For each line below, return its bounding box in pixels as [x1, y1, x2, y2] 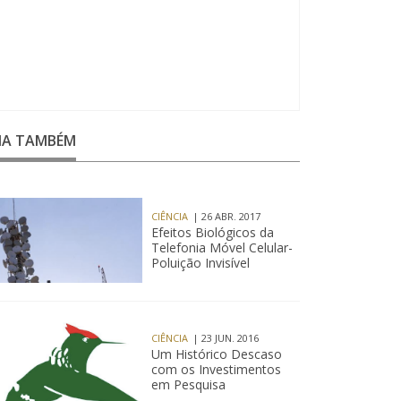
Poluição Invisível [150, 254, 250, 271]
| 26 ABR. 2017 [192, 209, 260, 223]
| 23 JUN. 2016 [192, 331, 259, 345]
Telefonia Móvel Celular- [150, 239, 293, 256]
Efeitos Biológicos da [150, 224, 274, 241]
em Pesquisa [150, 376, 226, 393]
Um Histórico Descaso [150, 346, 282, 363]
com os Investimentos [150, 361, 281, 378]
